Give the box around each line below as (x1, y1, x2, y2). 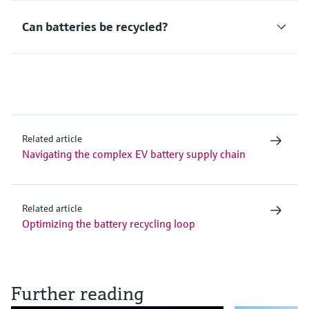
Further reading (11, 281, 144, 306)
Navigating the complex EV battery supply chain (22, 146, 246, 161)
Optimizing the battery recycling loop (22, 216, 195, 230)
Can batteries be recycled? (22, 18, 168, 34)
